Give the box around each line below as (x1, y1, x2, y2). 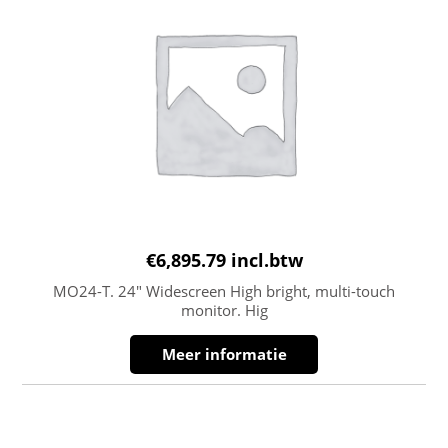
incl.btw (230, 247, 303, 272)
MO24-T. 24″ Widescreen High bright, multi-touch (53, 280, 395, 301)
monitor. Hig (180, 299, 268, 320)
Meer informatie (161, 343, 287, 364)
